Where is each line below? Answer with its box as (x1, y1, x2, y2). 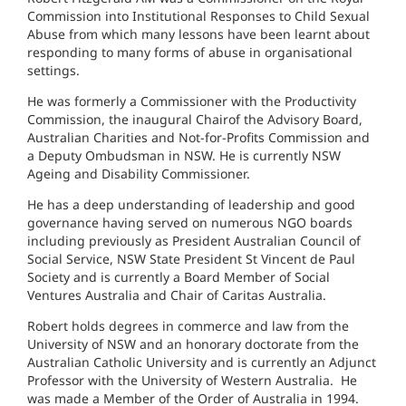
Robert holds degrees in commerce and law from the (27, 316, 349, 334)
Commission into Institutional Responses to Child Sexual (27, 6, 370, 24)
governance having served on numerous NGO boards (27, 213, 353, 231)
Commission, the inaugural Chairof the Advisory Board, (27, 110, 362, 128)
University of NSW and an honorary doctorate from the (27, 334, 359, 353)
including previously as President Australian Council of (27, 231, 361, 249)
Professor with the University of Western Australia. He (27, 371, 357, 389)
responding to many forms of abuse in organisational (27, 43, 353, 61)
